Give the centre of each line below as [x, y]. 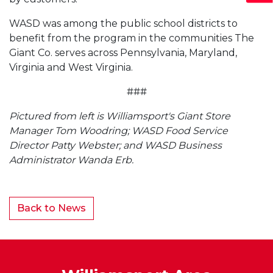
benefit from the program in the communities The [132, 38]
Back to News [51, 208]
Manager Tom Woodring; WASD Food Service [119, 130]
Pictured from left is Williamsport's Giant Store [120, 116]
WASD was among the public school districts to [123, 23]
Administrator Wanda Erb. [73, 160]
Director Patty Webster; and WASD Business [115, 145]
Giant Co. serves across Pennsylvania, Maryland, [123, 52]
